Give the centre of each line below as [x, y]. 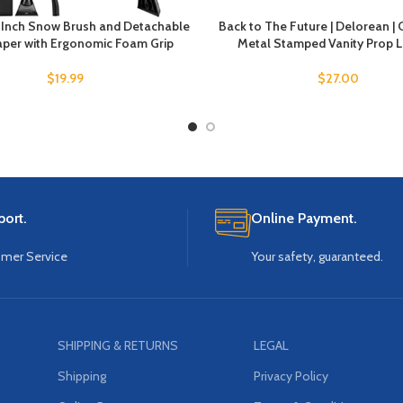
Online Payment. [304, 219]
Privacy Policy [291, 376]
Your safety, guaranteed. [317, 257]
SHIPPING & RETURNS [118, 346]
